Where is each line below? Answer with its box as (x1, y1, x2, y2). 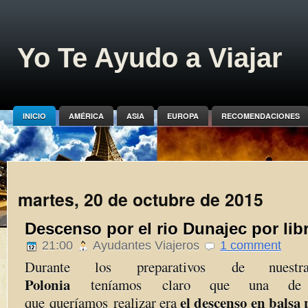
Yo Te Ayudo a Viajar (17, 43, 283, 73)
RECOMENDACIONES (221, 111, 300, 121)
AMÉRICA (68, 111, 104, 121)
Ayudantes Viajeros (90, 239, 203, 252)
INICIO (22, 111, 46, 121)
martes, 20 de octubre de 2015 (18, 187, 263, 212)
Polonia (25, 274, 70, 295)
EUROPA (166, 111, 199, 121)
